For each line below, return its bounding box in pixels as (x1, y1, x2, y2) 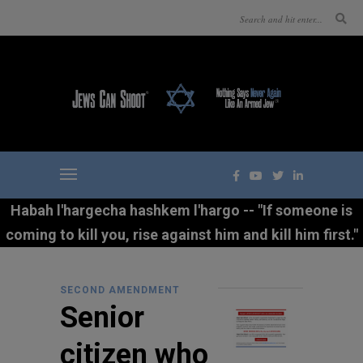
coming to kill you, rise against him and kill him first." (5, 226, 358, 243)
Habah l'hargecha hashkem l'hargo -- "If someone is (11, 202, 352, 219)
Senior (60, 301, 144, 335)
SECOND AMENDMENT (60, 284, 180, 296)
